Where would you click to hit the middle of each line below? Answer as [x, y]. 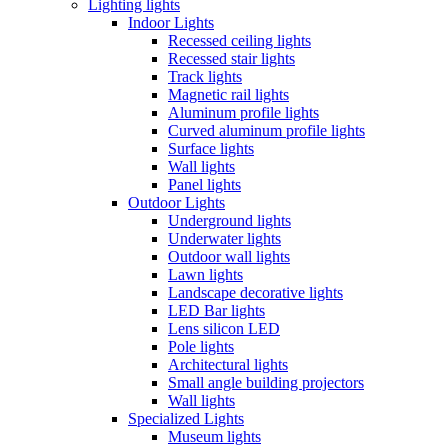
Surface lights [211, 149]
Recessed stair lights [231, 59]
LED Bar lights [216, 311]
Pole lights [201, 347]
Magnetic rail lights [228, 95]
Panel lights [204, 185]
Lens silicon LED [224, 329]
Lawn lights [205, 275]
